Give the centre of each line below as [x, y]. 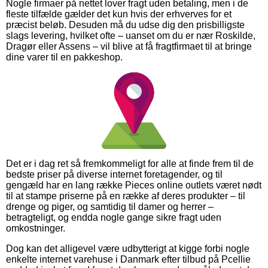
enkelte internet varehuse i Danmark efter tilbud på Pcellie [128, 259]
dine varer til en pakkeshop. [64, 57]
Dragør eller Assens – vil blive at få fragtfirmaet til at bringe [129, 46]
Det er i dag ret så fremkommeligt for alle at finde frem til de [130, 163]
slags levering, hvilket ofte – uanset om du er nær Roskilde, [131, 35]
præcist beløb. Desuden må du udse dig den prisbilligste [125, 25]
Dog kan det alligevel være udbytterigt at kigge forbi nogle [128, 248]
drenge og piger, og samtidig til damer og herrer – [110, 206]
